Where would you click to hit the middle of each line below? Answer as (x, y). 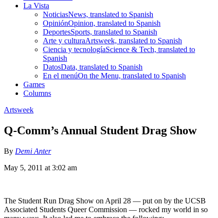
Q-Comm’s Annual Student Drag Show (100, 130)
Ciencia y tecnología (74, 49)
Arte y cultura (64, 40)
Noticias (55, 14)
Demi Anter (33, 151)
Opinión (55, 23)
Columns (37, 93)
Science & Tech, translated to (150, 49)
